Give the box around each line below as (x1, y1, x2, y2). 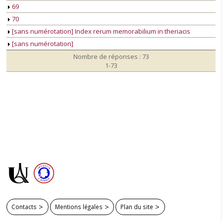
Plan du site (120, 202, 154, 211)
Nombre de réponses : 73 (73, 52, 149, 61)
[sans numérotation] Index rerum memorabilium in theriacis (10, 27, 190, 36)
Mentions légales (55, 202, 103, 211)
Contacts (11, 202, 37, 211)
